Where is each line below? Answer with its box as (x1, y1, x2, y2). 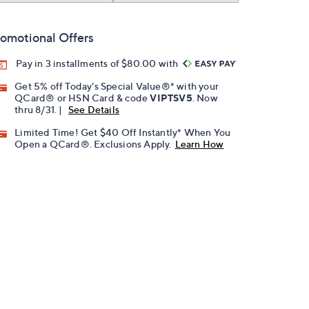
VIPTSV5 (150, 92, 192, 104)
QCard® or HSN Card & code (14, 92, 150, 104)
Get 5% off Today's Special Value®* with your (14, 80, 219, 92)
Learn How (175, 138, 224, 150)
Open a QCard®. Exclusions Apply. (14, 138, 172, 150)
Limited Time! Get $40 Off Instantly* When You (14, 126, 231, 139)
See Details (68, 103, 120, 116)
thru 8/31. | (14, 103, 65, 116)
